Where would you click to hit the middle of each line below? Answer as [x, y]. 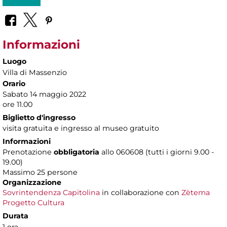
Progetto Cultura [33, 203]
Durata [15, 216]
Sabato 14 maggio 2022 [44, 94]
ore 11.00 [17, 105]
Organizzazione [32, 183]
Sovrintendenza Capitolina [51, 193]
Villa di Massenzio [35, 73]
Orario [14, 84]
